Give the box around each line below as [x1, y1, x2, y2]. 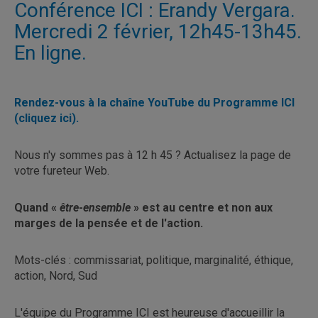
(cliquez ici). [14, 111, 79, 125]
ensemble [83, 200, 133, 214]
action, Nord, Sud [14, 268, 97, 283]
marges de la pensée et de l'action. [14, 216, 203, 230]
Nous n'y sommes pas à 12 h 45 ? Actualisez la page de [14, 148, 291, 162]
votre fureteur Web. [14, 163, 109, 177]
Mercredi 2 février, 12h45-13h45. [14, 19, 302, 43]
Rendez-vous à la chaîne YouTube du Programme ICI [14, 95, 295, 109]
